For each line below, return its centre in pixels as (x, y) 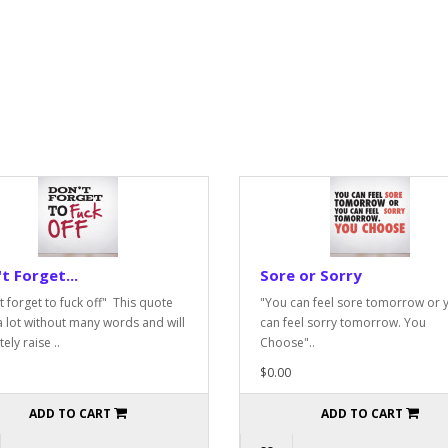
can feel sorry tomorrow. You (342, 322)
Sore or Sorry (310, 274)
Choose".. (287, 342)
